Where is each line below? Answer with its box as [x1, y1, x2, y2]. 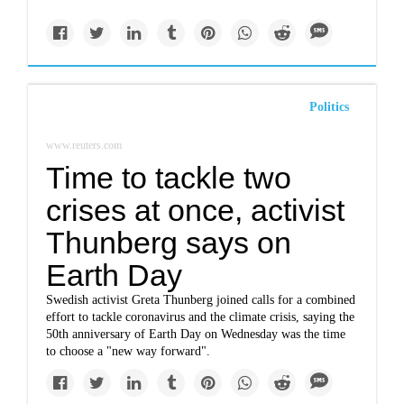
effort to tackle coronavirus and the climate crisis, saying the [46, 310, 355, 324]
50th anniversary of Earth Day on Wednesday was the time [46, 327, 346, 341]
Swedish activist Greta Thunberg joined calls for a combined [46, 293, 356, 307]
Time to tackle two [46, 161, 292, 195]
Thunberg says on [46, 225, 292, 260]
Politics [308, 100, 349, 114]
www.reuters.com [46, 139, 123, 151]
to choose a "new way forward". [46, 344, 211, 358]
